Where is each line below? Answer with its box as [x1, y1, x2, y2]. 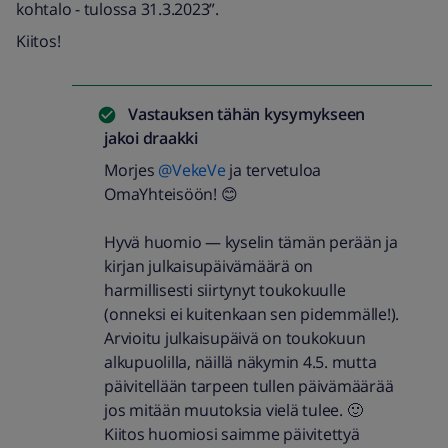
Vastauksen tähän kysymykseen [128, 103, 365, 125]
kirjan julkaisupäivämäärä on [104, 255, 313, 277]
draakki [138, 127, 198, 149]
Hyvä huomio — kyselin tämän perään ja [104, 231, 398, 253]
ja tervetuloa [225, 159, 321, 181]
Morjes [104, 159, 159, 181]
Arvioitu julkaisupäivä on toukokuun [104, 327, 366, 349]
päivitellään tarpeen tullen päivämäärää [104, 375, 394, 397]
